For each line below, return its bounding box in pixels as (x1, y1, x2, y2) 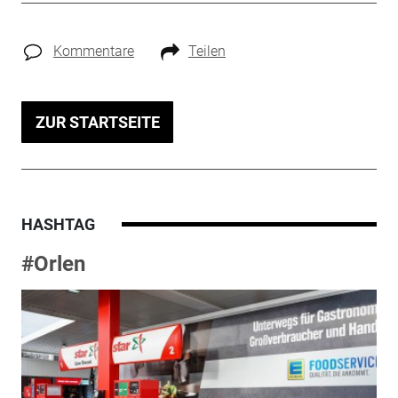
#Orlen (20, 251, 85, 276)
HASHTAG (20, 214, 95, 234)
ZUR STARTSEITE (35, 112, 160, 131)
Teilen (187, 42, 226, 60)
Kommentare (52, 42, 134, 60)
